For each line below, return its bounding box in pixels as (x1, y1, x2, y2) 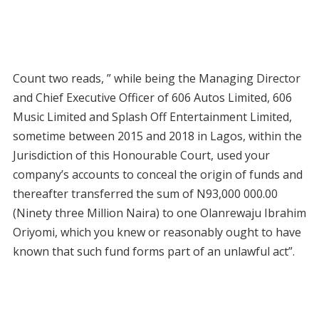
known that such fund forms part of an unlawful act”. (12, 244, 295, 260)
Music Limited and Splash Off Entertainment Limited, (12, 109, 292, 125)
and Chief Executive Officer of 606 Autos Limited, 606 (12, 90, 292, 106)
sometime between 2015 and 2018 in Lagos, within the (12, 128, 302, 145)
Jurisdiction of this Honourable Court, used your (12, 147, 270, 164)
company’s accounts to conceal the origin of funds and (12, 167, 303, 183)
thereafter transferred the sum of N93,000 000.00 (12, 186, 278, 202)
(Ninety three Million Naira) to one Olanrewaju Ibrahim (12, 205, 306, 221)
